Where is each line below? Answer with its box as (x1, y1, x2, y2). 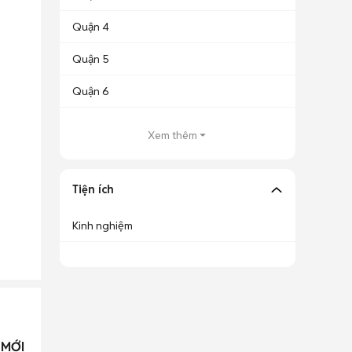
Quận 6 (72, 84, 109, 98)
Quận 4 (72, 20, 109, 34)
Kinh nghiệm (72, 218, 133, 233)
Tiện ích (72, 182, 114, 196)
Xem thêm (147, 128, 197, 142)
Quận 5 (72, 52, 109, 66)
